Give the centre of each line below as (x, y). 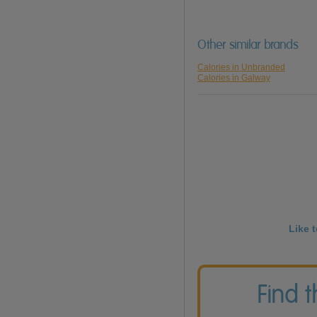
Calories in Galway (234, 78)
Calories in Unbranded (241, 68)
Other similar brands (248, 45)
